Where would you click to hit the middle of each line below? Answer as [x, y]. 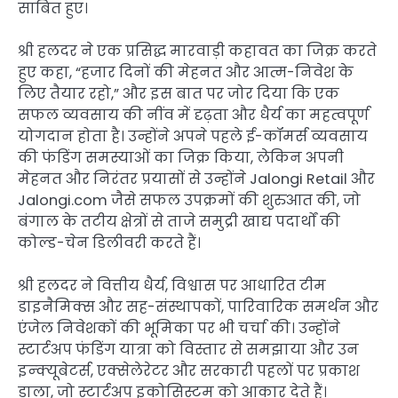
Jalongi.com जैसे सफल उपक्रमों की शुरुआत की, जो [189, 201]
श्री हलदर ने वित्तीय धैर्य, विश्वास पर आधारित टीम [172, 286]
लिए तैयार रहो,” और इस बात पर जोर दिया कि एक [179, 94]
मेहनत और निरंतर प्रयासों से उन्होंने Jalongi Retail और [196, 179]
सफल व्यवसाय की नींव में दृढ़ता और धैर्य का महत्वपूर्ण [194, 115]
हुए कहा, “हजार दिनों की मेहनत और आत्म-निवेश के [186, 73]
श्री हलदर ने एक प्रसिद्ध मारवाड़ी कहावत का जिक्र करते [197, 52]
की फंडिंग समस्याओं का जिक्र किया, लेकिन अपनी [181, 158]
